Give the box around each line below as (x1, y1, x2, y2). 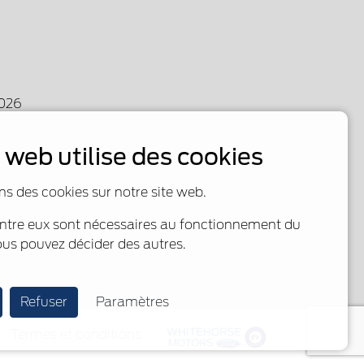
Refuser (20, 294, 67, 310)
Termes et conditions (10, 327, 141, 343)
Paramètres (96, 294, 169, 310)
